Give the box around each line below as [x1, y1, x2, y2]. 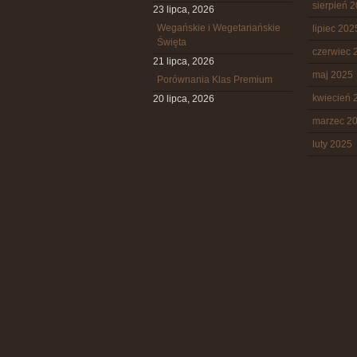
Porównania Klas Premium [157, 74, 273, 85]
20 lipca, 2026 [153, 93, 214, 104]
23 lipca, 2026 [153, 4, 214, 15]
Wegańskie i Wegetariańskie [157, 22, 280, 33]
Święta [157, 37, 186, 48]
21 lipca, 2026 [153, 56, 214, 67]
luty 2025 [312, 139, 352, 150]
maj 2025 [312, 69, 353, 80]
